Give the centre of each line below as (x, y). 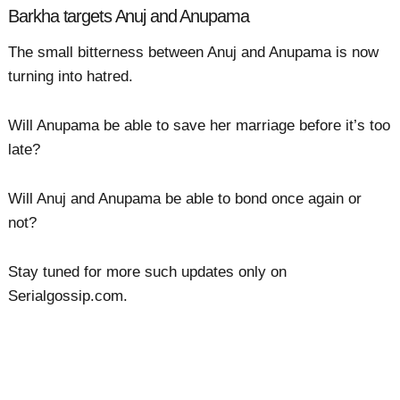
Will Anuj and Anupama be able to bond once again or (185, 199)
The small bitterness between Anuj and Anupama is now (194, 52)
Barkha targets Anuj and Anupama (129, 17)
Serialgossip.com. (68, 296)
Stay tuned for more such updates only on (148, 272)
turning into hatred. (71, 76)
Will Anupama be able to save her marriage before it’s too (200, 125)
